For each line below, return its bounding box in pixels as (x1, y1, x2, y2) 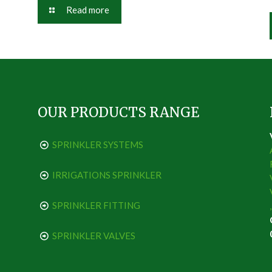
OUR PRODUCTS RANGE (38, 104, 199, 121)
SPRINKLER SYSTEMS (52, 139, 143, 150)
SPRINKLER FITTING (52, 200, 140, 211)
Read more (66, 4, 109, 15)
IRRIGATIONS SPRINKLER (52, 169, 161, 180)
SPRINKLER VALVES (52, 230, 135, 241)
